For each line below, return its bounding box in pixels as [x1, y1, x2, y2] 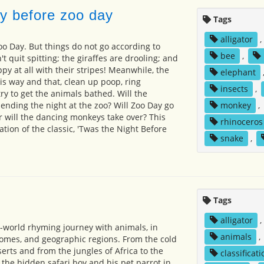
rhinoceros [220, 115, 263, 127]
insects [220, 82, 248, 94]
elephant [220, 66, 256, 78]
